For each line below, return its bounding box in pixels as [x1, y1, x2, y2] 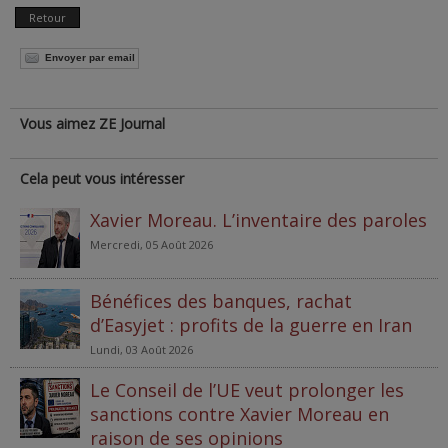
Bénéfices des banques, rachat [90, 288, 352, 313]
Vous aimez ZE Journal [20, 113, 165, 133]
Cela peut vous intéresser [20, 168, 184, 188]
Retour [29, 9, 66, 25]
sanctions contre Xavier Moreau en [90, 401, 389, 426]
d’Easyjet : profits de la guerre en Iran [90, 312, 412, 337]
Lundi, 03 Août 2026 [90, 341, 193, 357]
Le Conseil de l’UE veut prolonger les [90, 377, 404, 402]
